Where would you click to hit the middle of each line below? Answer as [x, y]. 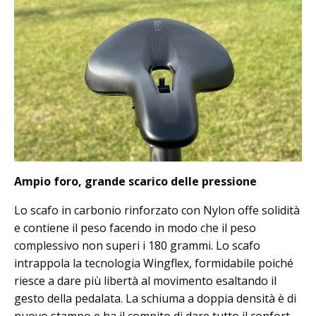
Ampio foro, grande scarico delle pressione [135, 181]
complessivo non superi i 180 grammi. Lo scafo [137, 245]
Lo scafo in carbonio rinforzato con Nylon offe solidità [157, 210]
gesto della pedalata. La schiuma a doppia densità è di [155, 298]
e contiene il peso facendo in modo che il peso [135, 227]
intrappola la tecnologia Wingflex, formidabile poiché [154, 263]
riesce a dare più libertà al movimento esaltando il [145, 280]
